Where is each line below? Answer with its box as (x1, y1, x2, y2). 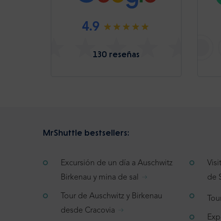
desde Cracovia (61, 206, 115, 215)
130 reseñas (92, 48, 140, 59)
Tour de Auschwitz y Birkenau (61, 192, 162, 200)
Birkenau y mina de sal (61, 173, 139, 182)
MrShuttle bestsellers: (43, 127, 129, 138)
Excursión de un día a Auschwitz (61, 159, 173, 167)
